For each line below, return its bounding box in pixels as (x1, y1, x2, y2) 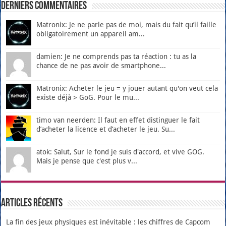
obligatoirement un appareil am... (36, 29, 145, 38)
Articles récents (1, 197, 63, 209)
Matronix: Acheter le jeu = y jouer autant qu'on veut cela (36, 84, 218, 92)
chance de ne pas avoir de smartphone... (36, 61, 166, 70)
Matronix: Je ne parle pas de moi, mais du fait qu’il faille (36, 20, 217, 29)
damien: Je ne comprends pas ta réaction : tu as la (36, 52, 197, 61)
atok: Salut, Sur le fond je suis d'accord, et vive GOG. (36, 147, 205, 156)
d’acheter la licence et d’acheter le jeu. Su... (36, 125, 176, 133)
